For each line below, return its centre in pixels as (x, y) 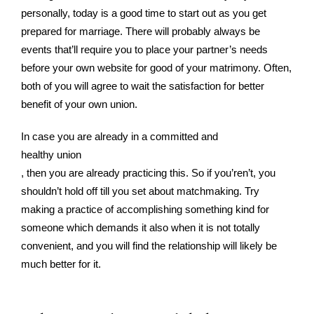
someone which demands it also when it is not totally (141, 227)
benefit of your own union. (79, 104)
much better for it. (61, 264)
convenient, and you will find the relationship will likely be (149, 246)
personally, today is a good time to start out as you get (144, 13)
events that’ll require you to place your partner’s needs (144, 49)
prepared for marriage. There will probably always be (141, 31)
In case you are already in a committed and (120, 136)
